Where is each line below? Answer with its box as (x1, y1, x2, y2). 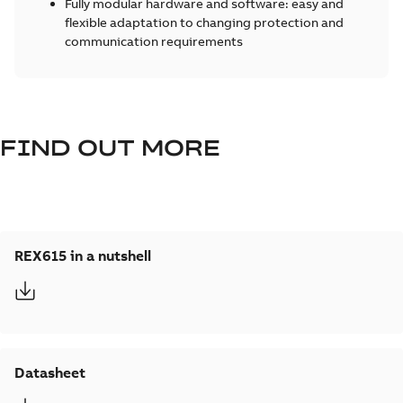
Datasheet (14, 363, 85, 381)
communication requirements (65, 32, 246, 49)
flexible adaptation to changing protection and (65, 13, 344, 31)
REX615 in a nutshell (14, 246, 151, 264)
